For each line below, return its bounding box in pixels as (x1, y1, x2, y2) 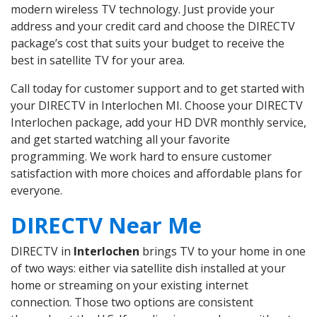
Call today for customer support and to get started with (11, 81, 304, 97)
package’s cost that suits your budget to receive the (11, 35, 284, 52)
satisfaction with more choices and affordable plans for (11, 166, 302, 182)
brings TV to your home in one (139, 243, 306, 260)
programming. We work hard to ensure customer (11, 149, 272, 165)
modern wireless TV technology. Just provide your (11, 1, 275, 18)
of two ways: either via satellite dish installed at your (11, 260, 286, 277)
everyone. (11, 183, 62, 199)
